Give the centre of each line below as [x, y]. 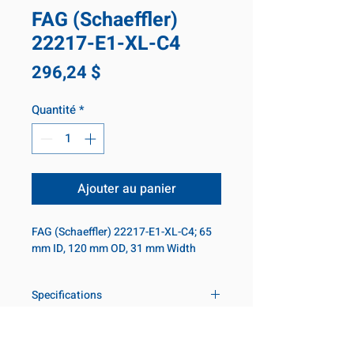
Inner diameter [76, 333]
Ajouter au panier [126, 188]
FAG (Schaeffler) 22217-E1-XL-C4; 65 [122, 232]
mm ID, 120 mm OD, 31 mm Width [114, 248]
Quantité [54, 110]
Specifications [67, 295]
